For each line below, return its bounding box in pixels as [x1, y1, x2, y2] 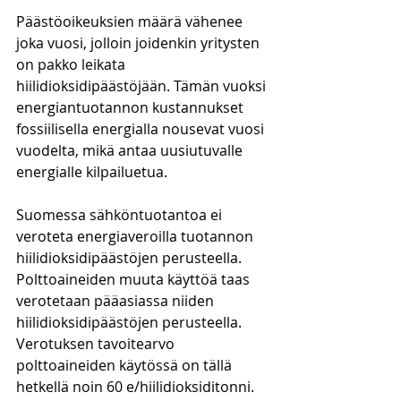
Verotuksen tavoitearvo [16, 334, 178, 354]
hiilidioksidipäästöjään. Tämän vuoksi [16, 76, 269, 96]
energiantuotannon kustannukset [16, 98, 247, 117]
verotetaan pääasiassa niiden [16, 291, 218, 311]
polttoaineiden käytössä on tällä [16, 355, 235, 375]
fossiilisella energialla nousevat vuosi [16, 119, 268, 139]
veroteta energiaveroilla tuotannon [16, 226, 257, 246]
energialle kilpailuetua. [16, 162, 171, 182]
